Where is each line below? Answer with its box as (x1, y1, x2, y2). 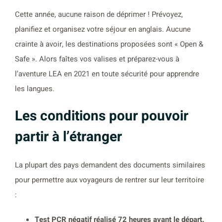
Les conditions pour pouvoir (15, 106, 188, 126)
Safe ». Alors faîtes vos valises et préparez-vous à (15, 53, 179, 64)
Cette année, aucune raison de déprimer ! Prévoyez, (15, 8, 183, 20)
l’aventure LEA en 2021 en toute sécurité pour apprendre (15, 68, 199, 79)
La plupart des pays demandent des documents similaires (15, 159, 205, 170)
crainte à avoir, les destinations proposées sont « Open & (15, 38, 203, 50)
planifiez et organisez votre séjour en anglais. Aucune (15, 23, 191, 35)
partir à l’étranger (15, 126, 125, 147)
